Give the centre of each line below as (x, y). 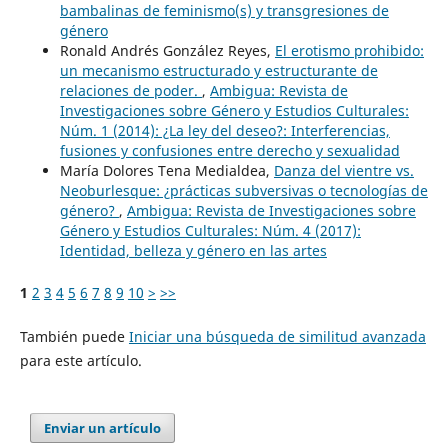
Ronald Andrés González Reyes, (167, 51)
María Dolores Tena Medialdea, (166, 171)
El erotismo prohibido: (349, 51)
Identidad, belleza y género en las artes (193, 251)
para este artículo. (80, 361)
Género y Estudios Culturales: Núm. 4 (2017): (210, 231)
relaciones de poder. (130, 91)
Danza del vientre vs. (343, 171)
